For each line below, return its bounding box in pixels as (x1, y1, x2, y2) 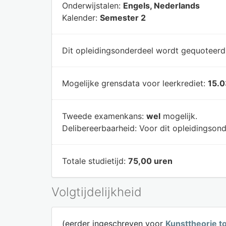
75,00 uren (128, 155, 173, 166)
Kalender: (62, 12, 100, 23)
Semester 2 (100, 12, 146, 23)
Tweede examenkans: (62, 110, 146, 121)
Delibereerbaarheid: (62, 123, 139, 133)
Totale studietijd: (62, 155, 128, 166)
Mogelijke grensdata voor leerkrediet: (62, 78, 208, 88)
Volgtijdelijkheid (51, 184, 142, 199)
